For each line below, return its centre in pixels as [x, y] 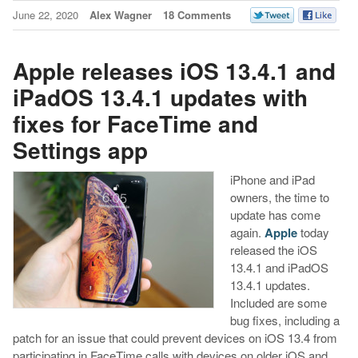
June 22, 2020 [47, 15]
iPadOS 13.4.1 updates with [160, 97]
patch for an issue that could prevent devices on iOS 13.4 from [175, 338]
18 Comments [197, 15]
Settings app [80, 149]
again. [247, 233]
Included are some [278, 303]
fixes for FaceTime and [135, 123]
